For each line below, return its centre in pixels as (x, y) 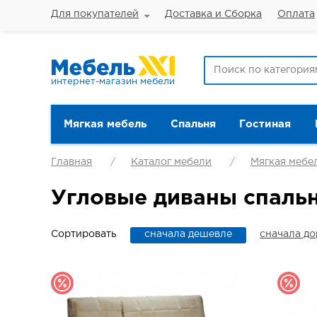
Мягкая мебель (105, 124)
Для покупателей (95, 14)
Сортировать (84, 234)
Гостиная (265, 124)
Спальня (193, 124)
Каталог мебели (171, 162)
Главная (71, 162)
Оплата (296, 14)
